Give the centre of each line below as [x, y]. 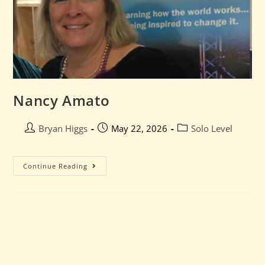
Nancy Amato [62, 101]
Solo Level [212, 129]
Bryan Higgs [63, 129]
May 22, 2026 [140, 129]
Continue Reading [56, 166]
